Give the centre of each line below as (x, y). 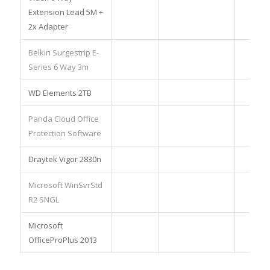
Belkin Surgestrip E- (63, 52)
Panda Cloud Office (63, 119)
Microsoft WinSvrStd (65, 185)
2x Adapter (48, 27)
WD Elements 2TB (60, 93)
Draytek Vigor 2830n (64, 159)
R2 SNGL (43, 199)
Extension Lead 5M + (65, 12)
